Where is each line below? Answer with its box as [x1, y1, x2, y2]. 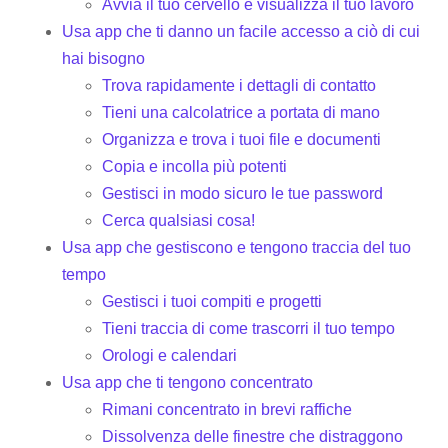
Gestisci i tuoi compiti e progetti [102, 292, 323, 310]
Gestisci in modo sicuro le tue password [102, 184, 384, 202]
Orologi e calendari [102, 346, 238, 364]
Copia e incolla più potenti [102, 157, 288, 175]
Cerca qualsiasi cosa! [102, 211, 256, 229]
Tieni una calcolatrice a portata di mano [102, 103, 381, 121]
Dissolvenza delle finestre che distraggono [102, 427, 404, 445]
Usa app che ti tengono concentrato [62, 373, 314, 391]
